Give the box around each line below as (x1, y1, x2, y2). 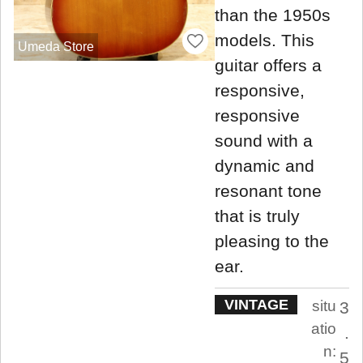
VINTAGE (224, 297, 288, 314)
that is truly (215, 206, 300, 225)
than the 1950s (215, 5, 331, 24)
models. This (215, 30, 314, 49)
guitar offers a (215, 55, 322, 75)
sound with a (215, 130, 313, 150)
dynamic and (215, 156, 314, 175)
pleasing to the (215, 231, 329, 250)
